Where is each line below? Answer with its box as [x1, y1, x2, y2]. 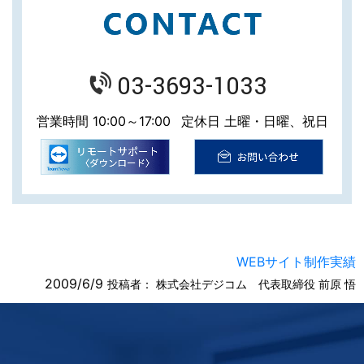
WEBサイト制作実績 [236, 253, 356, 271]
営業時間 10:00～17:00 [36, 112, 171, 129]
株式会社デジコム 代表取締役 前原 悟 [153, 277, 356, 292]
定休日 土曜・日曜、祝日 [180, 112, 328, 129]
